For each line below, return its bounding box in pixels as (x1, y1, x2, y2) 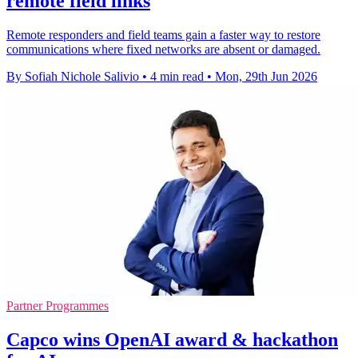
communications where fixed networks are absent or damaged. (6, 42, 320, 57)
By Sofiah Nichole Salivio (6, 70, 139, 84)
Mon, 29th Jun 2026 (215, 70, 317, 84)
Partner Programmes (6, 299, 109, 313)
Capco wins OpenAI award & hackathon (6, 329, 338, 351)
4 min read (150, 70, 204, 84)
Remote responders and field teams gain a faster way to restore (6, 28, 320, 42)
